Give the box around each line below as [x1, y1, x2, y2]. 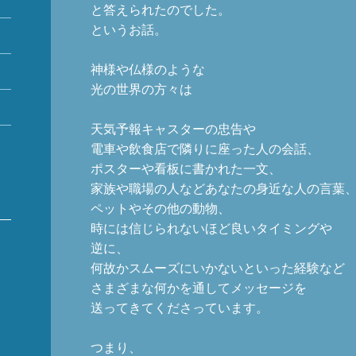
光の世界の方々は [91, 81, 192, 97]
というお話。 [91, 21, 167, 37]
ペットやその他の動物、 [91, 200, 230, 216]
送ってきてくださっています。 [91, 300, 269, 315]
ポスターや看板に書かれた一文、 [91, 161, 281, 176]
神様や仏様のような [91, 61, 205, 77]
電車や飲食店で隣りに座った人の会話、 [91, 141, 319, 157]
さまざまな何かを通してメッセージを [91, 280, 307, 296]
